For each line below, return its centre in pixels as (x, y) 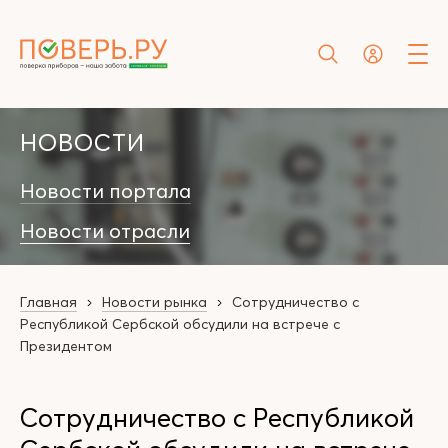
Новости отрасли (105, 230)
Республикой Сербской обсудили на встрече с (180, 324)
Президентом (66, 346)
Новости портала (105, 190)
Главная (48, 302)
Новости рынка (154, 302)
